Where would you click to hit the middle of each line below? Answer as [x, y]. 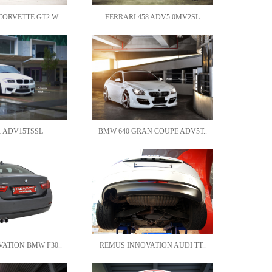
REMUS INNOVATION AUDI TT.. [152, 245]
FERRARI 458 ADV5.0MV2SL [152, 17]
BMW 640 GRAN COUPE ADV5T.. [152, 131]
